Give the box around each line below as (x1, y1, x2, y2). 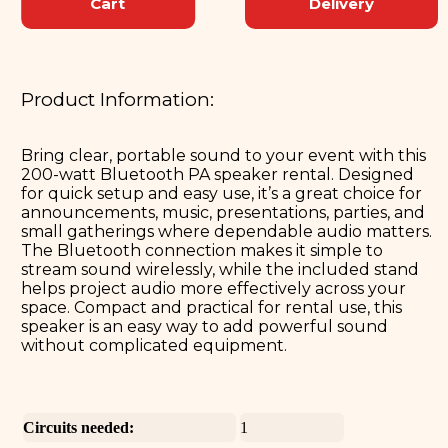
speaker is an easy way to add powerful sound (21, 316, 389, 336)
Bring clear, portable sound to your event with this (21, 145, 427, 165)
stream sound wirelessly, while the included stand (21, 259, 420, 279)
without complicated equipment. (21, 335, 288, 355)
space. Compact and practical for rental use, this (21, 297, 403, 317)
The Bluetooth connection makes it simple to (21, 240, 384, 260)
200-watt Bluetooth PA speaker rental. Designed (21, 164, 415, 184)
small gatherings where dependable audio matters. (21, 221, 433, 241)
